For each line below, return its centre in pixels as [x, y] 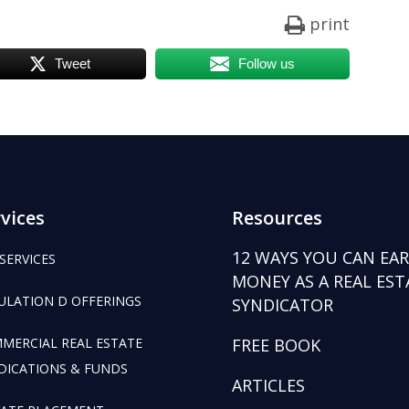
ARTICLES [268, 385]
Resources [277, 217]
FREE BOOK [276, 345]
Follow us [267, 64]
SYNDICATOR [282, 304]
